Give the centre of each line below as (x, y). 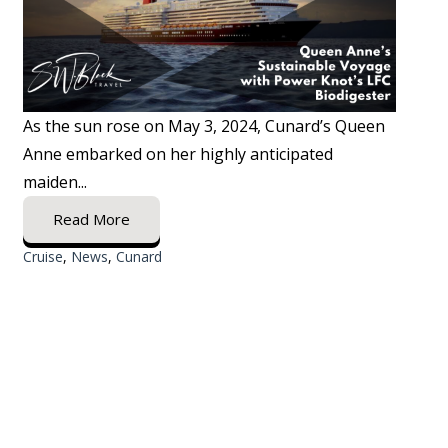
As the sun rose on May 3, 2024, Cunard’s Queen (203, 125)
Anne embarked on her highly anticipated (177, 153)
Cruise (42, 256)
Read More (91, 218)
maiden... (54, 181)
